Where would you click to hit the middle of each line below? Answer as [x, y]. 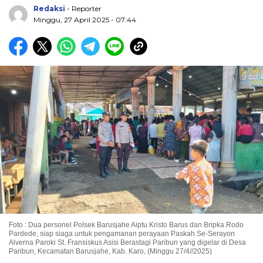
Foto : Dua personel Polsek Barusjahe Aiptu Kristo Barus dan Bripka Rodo [126, 225]
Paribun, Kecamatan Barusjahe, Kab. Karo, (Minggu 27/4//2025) [110, 252]
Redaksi [49, 9]
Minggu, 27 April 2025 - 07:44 [85, 20]
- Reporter [84, 9]
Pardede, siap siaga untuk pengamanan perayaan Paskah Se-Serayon [122, 234]
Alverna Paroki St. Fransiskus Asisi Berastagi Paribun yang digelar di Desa [127, 243]
